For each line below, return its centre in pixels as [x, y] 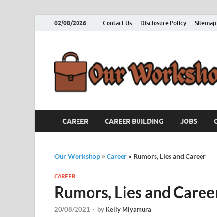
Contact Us [117, 23]
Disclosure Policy [163, 23]
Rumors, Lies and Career [170, 156]
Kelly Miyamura [128, 209]
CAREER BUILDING [134, 121]
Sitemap [205, 23]
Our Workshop [77, 156]
